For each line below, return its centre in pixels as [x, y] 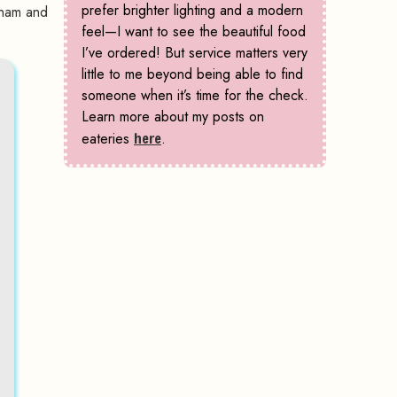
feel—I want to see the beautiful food [194, 32]
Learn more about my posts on [173, 117]
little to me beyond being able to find [192, 74]
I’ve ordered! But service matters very [195, 53]
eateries [108, 139]
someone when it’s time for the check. [195, 96]
